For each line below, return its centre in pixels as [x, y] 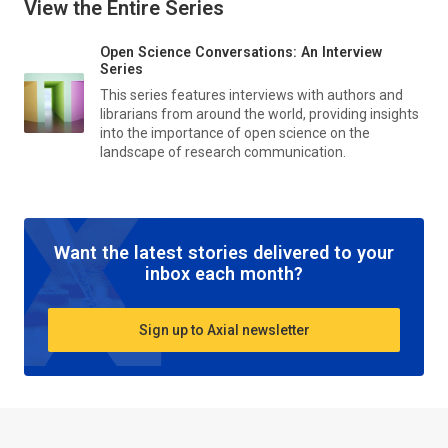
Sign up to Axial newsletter [224, 329]
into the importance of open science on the [235, 133]
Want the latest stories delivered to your [224, 253]
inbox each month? [224, 274]
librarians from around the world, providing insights [259, 114]
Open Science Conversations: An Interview [241, 52]
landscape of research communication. [223, 152]
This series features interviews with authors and [251, 95]
